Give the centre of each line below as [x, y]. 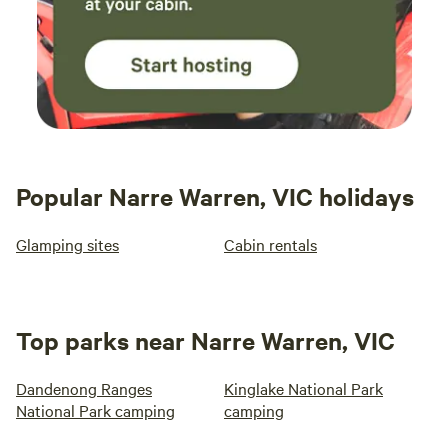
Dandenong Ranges [84, 388]
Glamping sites [67, 244]
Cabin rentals [270, 244]
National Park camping [95, 410]
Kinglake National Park [303, 388]
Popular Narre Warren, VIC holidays [215, 196]
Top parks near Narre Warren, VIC [205, 340]
